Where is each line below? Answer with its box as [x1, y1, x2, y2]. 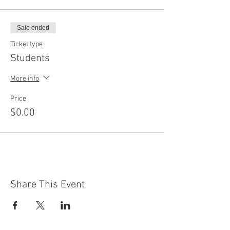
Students [10, 52, 50, 65]
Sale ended [17, 24, 49, 31]
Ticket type [10, 40, 43, 49]
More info [10, 74, 39, 83]
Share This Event [10, 179, 85, 191]
